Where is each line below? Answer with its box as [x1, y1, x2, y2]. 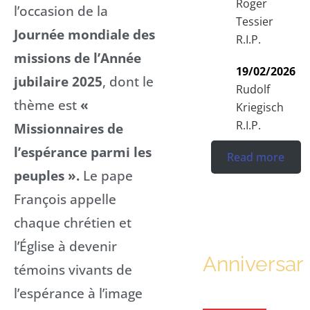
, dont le [102, 71, 154, 91]
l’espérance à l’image [14, 283, 143, 302]
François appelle [14, 189, 116, 208]
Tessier [236, 13, 274, 29]
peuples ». [14, 165, 83, 185]
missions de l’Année [14, 48, 141, 67]
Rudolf [236, 81, 271, 97]
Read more [227, 149, 285, 165]
